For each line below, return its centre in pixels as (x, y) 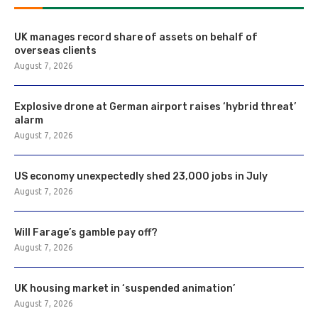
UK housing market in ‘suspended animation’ (125, 289)
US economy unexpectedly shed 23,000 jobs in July (141, 176)
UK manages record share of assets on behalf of (136, 37)
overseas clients (55, 51)
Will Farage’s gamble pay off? (86, 232)
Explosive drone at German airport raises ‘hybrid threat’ (155, 107)
